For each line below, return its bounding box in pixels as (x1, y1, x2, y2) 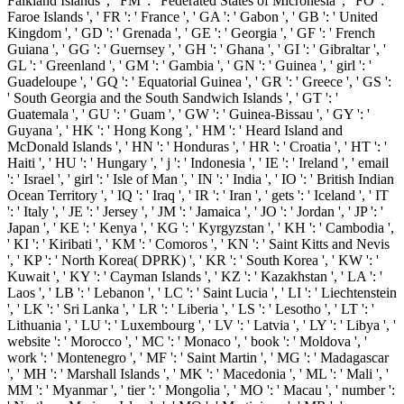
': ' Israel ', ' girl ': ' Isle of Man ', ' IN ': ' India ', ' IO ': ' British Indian (7, 171, 394, 188)
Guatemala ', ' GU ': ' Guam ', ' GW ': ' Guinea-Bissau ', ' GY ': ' (7, 106, 370, 123)
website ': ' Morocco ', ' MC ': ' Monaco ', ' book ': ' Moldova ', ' (7, 334, 367, 350)
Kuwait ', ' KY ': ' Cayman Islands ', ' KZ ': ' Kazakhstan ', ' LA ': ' (7, 269, 382, 285)
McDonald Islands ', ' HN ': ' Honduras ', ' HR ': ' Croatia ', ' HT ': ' (7, 139, 387, 155)
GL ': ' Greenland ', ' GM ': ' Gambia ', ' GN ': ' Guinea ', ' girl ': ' (7, 58, 372, 74)
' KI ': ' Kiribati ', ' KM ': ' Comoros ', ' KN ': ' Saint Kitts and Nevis (7, 236, 390, 252)
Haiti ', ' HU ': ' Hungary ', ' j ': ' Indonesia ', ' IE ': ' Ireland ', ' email (7, 155, 389, 171)
